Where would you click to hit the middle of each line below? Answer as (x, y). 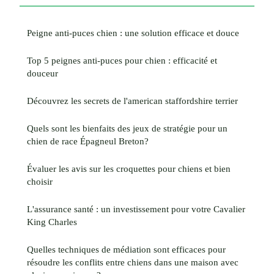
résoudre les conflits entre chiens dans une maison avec (133, 262)
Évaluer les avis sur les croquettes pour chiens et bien (129, 168)
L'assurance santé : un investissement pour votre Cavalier (136, 209)
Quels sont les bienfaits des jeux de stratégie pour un (127, 128)
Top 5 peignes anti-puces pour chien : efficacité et (122, 60)
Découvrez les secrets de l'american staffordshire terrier (132, 100)
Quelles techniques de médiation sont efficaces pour (126, 249)
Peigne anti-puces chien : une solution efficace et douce (133, 32)
